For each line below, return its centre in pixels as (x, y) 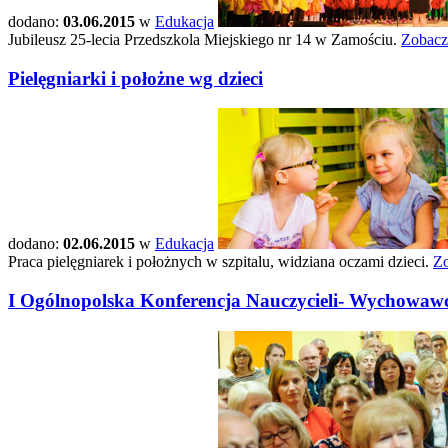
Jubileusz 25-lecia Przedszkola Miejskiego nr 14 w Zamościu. (204, 39)
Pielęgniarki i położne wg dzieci (135, 78)
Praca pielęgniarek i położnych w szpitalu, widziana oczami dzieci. (220, 262)
